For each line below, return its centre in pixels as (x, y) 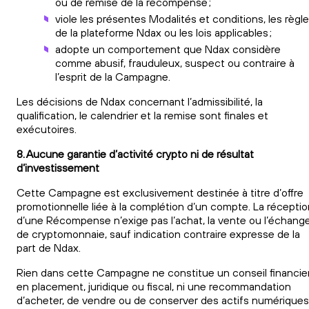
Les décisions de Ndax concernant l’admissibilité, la (140, 101)
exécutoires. (48, 129)
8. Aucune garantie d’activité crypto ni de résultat (135, 153)
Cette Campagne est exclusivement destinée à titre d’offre (160, 192)
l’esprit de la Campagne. (113, 76)
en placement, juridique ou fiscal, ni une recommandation (154, 286)
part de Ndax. (49, 247)
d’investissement (58, 167)
